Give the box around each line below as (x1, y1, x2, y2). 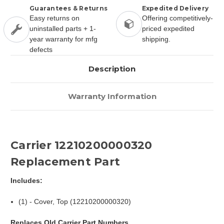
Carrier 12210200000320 (10, 138, 152, 152)
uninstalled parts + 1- (29, 24, 96, 32)
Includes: (10, 176, 42, 184)
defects (29, 45, 52, 53)
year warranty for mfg (29, 34, 97, 43)
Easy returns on (29, 13, 79, 22)
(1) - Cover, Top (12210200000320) (18, 197, 131, 205)
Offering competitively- (141, 13, 213, 22)
